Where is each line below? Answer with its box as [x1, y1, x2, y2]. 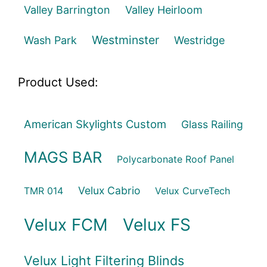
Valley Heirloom [125, 3, 203, 16]
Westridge [174, 33, 225, 46]
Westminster [92, 32, 159, 47]
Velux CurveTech [155, 184, 230, 197]
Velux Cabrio [78, 184, 140, 197]
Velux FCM [24, 214, 108, 235]
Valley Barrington [24, 3, 110, 16]
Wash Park [24, 33, 77, 46]
